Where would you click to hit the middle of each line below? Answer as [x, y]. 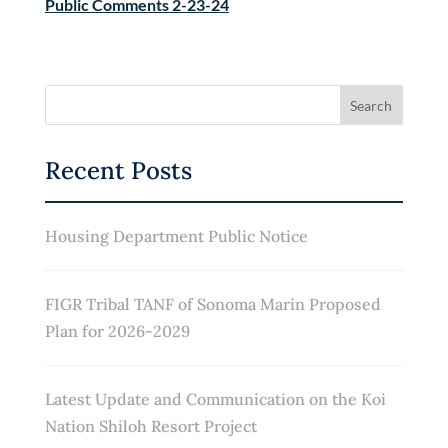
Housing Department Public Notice [176, 236]
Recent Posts [118, 170]
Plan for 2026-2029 [117, 331]
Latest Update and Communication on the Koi [215, 399]
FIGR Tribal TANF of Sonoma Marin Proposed [212, 304]
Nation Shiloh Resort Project [150, 426]
